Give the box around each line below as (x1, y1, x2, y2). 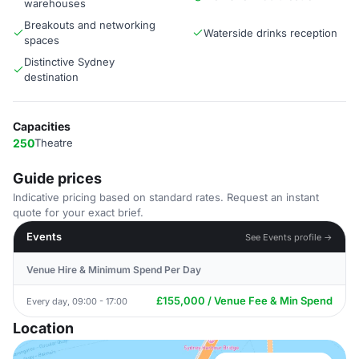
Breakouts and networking (24, 18, 155, 31)
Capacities (13, 119, 71, 133)
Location (13, 320, 74, 337)
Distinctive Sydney (24, 55, 115, 68)
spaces (24, 34, 59, 46)
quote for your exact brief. (13, 206, 143, 219)
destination (24, 71, 79, 83)
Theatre (34, 136, 73, 149)
